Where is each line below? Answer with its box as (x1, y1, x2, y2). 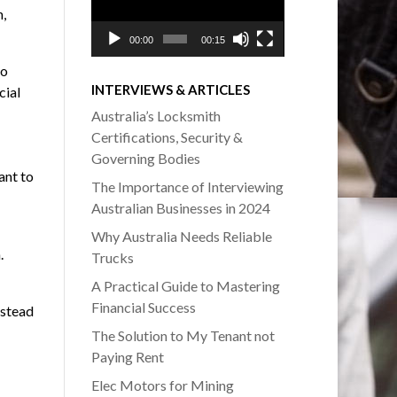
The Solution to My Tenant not (90, 327, 275, 345)
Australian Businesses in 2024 (90, 199, 270, 217)
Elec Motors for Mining (90, 377, 234, 394)
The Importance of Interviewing (90, 178, 284, 196)
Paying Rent (90, 348, 164, 366)
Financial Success (90, 299, 196, 316)
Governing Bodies (90, 150, 200, 167)
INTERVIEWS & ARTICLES (90, 82, 250, 98)
